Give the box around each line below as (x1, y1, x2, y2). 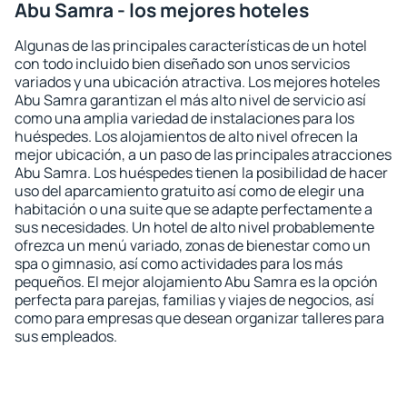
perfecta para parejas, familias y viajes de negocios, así (15, 290, 374, 310)
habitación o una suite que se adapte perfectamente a (15, 199, 372, 219)
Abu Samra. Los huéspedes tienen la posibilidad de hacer (15, 163, 388, 183)
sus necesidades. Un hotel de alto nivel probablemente (15, 217, 374, 237)
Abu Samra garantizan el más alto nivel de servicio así (15, 90, 366, 110)
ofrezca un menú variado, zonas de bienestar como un (15, 235, 371, 255)
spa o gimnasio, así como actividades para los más (15, 253, 342, 273)
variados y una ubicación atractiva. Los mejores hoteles (15, 72, 380, 92)
